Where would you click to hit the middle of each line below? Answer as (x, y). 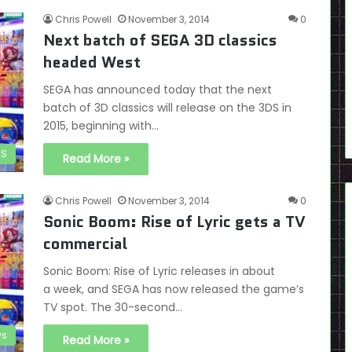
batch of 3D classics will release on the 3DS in (167, 108)
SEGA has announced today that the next (158, 90)
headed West (92, 62)
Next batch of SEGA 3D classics (160, 40)
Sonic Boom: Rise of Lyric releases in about (159, 271)
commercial (85, 244)
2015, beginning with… (101, 126)
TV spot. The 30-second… (113, 307)
